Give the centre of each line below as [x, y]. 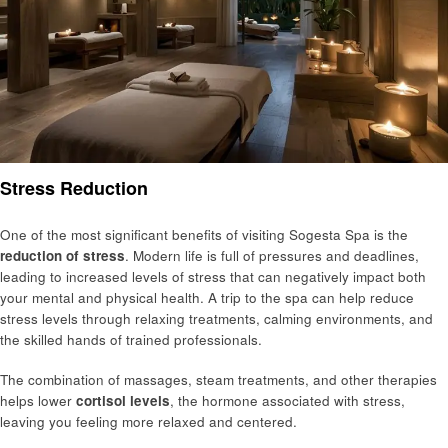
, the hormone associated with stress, [287, 401]
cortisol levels [123, 401]
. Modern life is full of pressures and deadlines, [272, 256]
